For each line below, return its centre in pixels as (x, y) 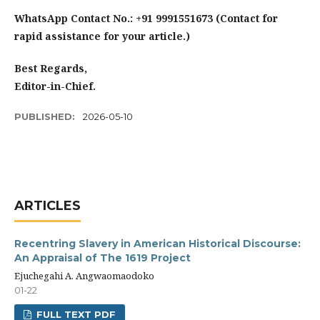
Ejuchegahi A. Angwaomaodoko (84, 276)
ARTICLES (47, 206)
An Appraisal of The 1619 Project (102, 258)
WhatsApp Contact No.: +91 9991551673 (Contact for (146, 18)
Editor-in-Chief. (55, 86)
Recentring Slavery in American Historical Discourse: (157, 244)
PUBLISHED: (46, 116)
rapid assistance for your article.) (102, 36)
